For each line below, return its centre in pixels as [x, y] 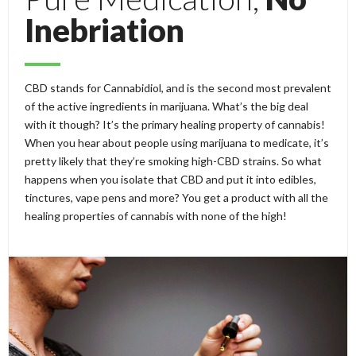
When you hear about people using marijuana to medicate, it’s [177, 143]
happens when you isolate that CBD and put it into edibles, [170, 180]
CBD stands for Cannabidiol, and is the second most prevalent [178, 88]
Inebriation [104, 31]
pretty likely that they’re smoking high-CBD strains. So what [173, 161]
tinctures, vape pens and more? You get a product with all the [176, 198]
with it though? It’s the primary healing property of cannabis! [175, 125]
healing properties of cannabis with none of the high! [156, 216]
